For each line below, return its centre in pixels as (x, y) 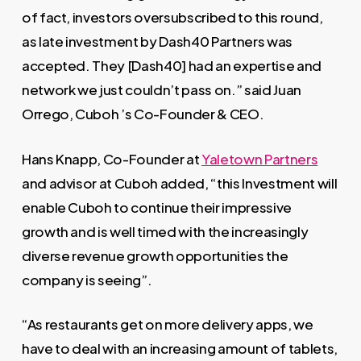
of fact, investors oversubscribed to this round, (172, 17)
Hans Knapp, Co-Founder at (112, 158)
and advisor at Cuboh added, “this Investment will (179, 183)
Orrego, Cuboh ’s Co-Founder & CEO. (143, 114)
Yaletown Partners (260, 158)
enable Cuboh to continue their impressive (156, 207)
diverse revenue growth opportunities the (155, 255)
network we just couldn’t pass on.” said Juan (161, 89)
